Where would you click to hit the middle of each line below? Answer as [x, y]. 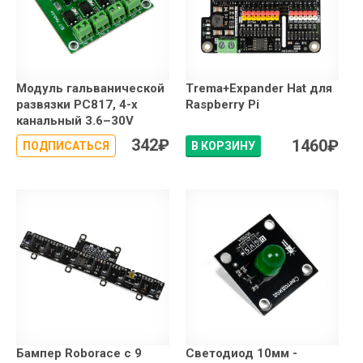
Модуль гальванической [90, 89]
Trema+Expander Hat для [259, 89]
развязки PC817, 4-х [77, 105]
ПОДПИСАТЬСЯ [66, 146]
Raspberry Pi [222, 105]
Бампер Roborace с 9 [79, 353]
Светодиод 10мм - [241, 353]
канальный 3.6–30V [75, 121]
